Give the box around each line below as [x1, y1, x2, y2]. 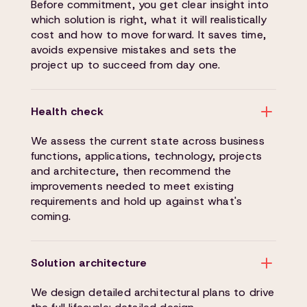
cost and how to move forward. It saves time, [30, 27, 266, 42]
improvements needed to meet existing [30, 179, 234, 193]
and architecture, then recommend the [30, 164, 232, 178]
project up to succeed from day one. [30, 58, 221, 72]
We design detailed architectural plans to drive [30, 285, 275, 299]
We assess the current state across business [30, 134, 265, 148]
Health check [30, 104, 103, 119]
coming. [30, 209, 71, 223]
